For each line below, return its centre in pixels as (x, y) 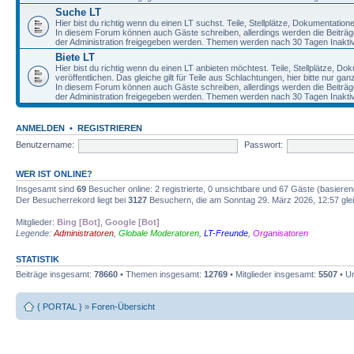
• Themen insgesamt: (161, 274)
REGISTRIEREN (110, 128)
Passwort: (263, 145)
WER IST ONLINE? (54, 173)
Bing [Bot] (79, 222)
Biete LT (75, 57)
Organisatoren (281, 233)
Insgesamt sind (46, 188)
